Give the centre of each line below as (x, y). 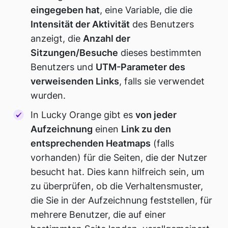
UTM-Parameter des (141, 67)
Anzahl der (107, 39)
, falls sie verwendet (162, 81)
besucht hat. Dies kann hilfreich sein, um (118, 172)
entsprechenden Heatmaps (91, 143)
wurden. (48, 96)
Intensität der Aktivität (80, 24)
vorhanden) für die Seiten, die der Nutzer (119, 157)
